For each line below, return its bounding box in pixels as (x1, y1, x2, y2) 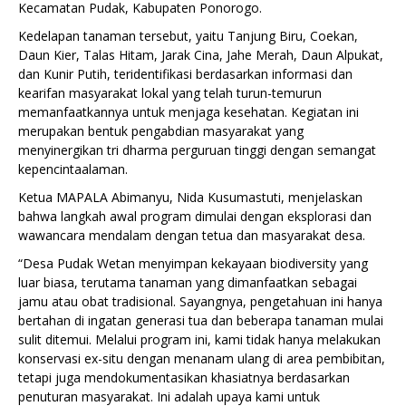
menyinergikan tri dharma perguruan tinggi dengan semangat (18, 141, 376, 159)
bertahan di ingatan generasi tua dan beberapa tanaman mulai (18, 312, 383, 330)
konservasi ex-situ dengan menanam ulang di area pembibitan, (18, 350, 385, 368)
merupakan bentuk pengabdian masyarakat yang (18, 122, 304, 140)
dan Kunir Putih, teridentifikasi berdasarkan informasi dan (18, 65, 353, 83)
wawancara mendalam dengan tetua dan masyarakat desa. (18, 227, 365, 245)
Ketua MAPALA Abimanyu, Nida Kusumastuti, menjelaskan (18, 188, 362, 207)
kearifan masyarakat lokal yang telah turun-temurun (18, 84, 322, 102)
